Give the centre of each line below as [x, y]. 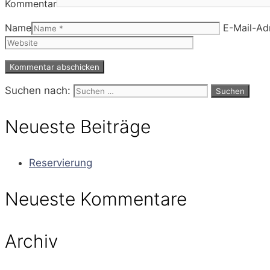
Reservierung [61, 163]
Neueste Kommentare [96, 199]
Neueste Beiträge [78, 127]
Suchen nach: [38, 91]
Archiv [31, 241]
